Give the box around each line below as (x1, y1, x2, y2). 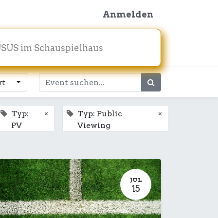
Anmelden (103, 9, 153, 19)
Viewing (77, 121, 111, 130)
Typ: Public (77, 109, 123, 118)
